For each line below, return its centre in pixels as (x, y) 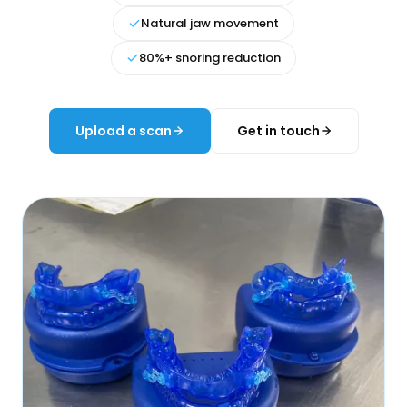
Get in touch (278, 131)
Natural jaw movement (210, 23)
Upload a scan (123, 131)
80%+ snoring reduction (210, 58)
